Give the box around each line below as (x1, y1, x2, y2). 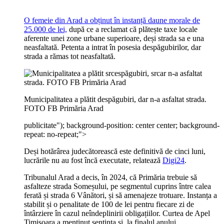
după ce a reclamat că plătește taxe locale (67, 25, 197, 33)
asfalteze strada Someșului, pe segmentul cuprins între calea (24, 182, 211, 190)
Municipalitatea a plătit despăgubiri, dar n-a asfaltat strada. (24, 95, 206, 103)
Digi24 (162, 156, 184, 164)
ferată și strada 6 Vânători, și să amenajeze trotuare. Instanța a (24, 191, 217, 199)
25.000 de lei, (24, 25, 67, 33)
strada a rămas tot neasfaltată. (24, 52, 115, 60)
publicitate (24, 121, 56, 129)
